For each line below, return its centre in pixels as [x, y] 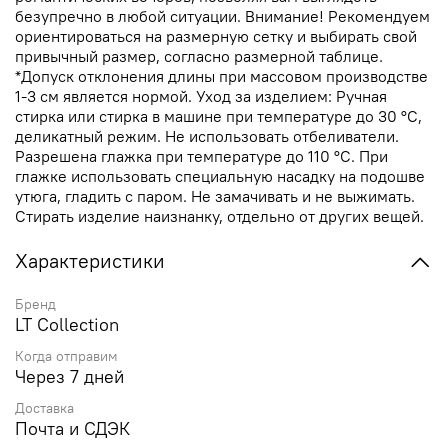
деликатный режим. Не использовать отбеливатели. [207, 136]
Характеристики [90, 260]
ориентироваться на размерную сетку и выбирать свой [216, 36]
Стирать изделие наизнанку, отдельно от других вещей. [219, 216]
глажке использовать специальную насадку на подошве [220, 176]
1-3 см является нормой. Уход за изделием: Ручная [201, 96]
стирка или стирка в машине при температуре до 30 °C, [218, 116]
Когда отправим [66, 356]
